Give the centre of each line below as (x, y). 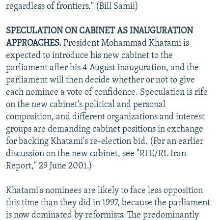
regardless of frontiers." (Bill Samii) (72, 6)
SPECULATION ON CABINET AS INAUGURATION (99, 31)
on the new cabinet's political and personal (86, 105)
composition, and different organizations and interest (105, 117)
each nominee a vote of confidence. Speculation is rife (107, 92)
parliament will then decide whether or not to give (100, 80)
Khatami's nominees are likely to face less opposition (104, 191)
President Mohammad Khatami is (125, 43)
